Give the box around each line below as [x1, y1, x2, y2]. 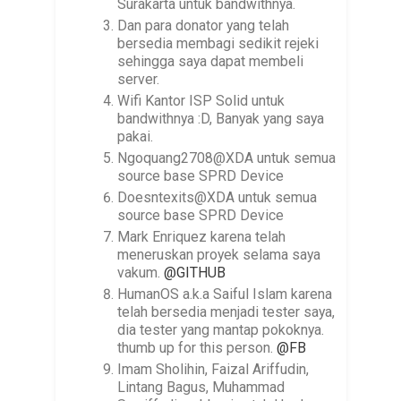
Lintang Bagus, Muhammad [117, 379, 286, 397]
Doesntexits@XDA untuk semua [117, 189, 318, 207]
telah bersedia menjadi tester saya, [117, 303, 336, 321]
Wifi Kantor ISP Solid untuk [117, 92, 286, 110]
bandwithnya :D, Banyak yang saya [117, 110, 325, 128]
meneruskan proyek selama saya [117, 246, 321, 264]
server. [117, 71, 160, 89]
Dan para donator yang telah [117, 17, 290, 35]
